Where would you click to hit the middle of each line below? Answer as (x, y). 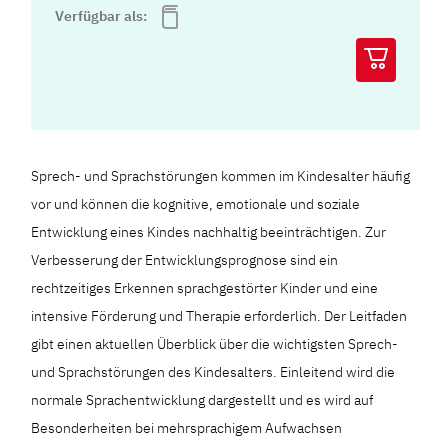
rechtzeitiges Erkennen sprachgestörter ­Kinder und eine (205, 288)
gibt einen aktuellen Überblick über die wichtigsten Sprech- (215, 344)
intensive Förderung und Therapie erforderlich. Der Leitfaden (219, 316)
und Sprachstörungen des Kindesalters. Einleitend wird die (213, 372)
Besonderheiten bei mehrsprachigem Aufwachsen (187, 428)
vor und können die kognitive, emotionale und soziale (196, 204)
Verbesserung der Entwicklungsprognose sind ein (185, 260)
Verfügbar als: (103, 16)
